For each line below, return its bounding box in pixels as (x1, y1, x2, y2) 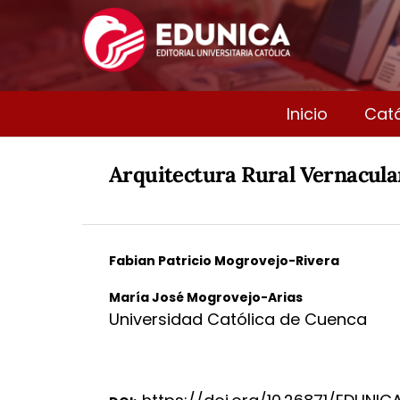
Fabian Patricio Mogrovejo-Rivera (109, 251, 339, 270)
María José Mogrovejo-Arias (109, 287, 303, 306)
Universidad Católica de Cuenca (109, 307, 367, 330)
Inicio (286, 102, 328, 125)
